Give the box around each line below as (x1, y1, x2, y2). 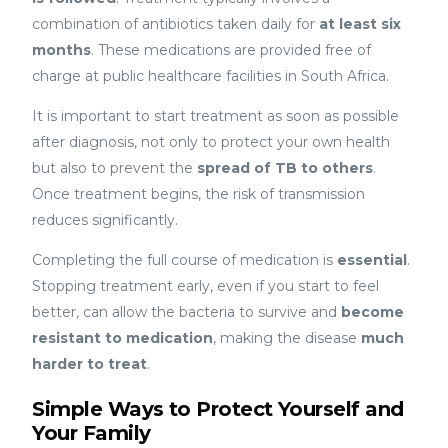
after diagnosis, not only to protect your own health (32, 132, 391, 151)
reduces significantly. (32, 210, 179, 229)
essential (337, 250, 408, 269)
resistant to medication (32, 328, 214, 347)
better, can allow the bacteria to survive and (32, 302, 342, 321)
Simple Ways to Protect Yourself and (32, 396, 404, 421)
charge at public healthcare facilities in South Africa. (32, 66, 390, 85)
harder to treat (32, 354, 148, 373)
